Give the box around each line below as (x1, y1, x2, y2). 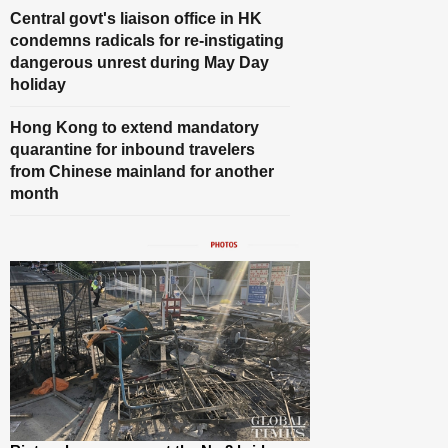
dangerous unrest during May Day (10, 53, 269, 71)
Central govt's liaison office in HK (10, 9, 262, 27)
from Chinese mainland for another (10, 162, 274, 180)
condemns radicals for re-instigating (10, 31, 284, 49)
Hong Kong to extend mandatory (10, 118, 259, 136)
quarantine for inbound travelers (10, 140, 255, 158)
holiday (10, 75, 66, 93)
